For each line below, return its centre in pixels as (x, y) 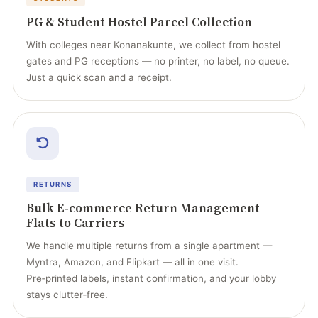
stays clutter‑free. (67, 295)
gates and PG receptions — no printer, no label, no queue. (158, 61)
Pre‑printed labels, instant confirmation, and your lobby (151, 278)
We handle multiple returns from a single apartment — (149, 246)
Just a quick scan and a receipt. (99, 77)
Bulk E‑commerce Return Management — (150, 208)
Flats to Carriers (76, 223)
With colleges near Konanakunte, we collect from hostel (153, 45)
